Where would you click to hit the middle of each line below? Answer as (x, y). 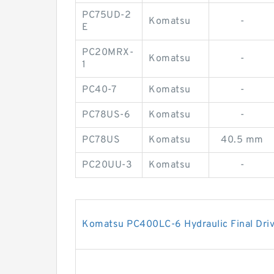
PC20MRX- (108, 53)
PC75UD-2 (106, 15)
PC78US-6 (106, 115)
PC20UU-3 (107, 165)
